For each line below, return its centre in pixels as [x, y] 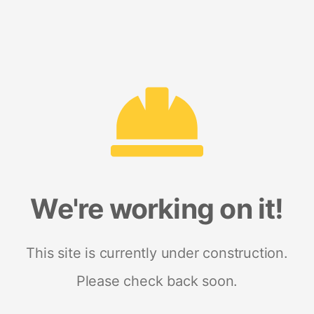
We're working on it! [157, 208]
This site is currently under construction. [157, 253]
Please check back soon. [157, 281]
